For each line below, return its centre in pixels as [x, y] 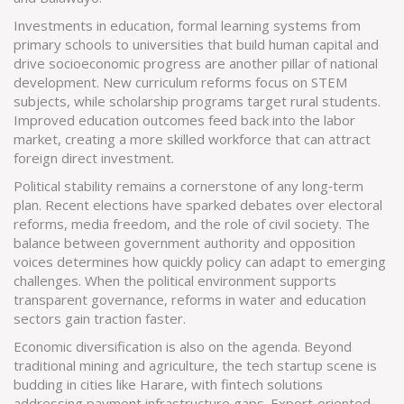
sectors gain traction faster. [100, 318]
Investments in [62, 25]
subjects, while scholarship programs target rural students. [197, 101]
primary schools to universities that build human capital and [196, 44]
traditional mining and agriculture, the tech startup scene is [195, 365]
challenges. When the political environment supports [175, 280]
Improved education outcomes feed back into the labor [184, 120]
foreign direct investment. [94, 158]
